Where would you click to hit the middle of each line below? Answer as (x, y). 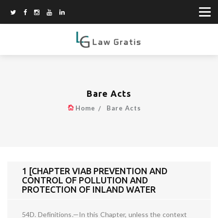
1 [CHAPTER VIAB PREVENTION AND (95, 171)
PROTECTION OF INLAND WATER (89, 190)
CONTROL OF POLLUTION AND (85, 180)
